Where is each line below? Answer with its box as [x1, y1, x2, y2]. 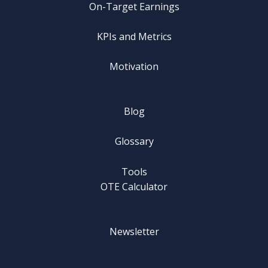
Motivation [109, 59, 159, 73]
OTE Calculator [100, 179, 167, 193]
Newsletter [109, 225, 159, 239]
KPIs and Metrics [96, 29, 172, 43]
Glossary [114, 135, 154, 148]
